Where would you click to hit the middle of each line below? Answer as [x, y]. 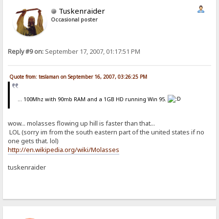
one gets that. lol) [33, 141]
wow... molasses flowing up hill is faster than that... [82, 123]
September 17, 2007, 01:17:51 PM [92, 52]
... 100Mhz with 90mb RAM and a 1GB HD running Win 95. [92, 99]
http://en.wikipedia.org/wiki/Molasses [64, 150]
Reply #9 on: [26, 52]
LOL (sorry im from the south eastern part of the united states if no [106, 132]
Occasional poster [75, 20]
